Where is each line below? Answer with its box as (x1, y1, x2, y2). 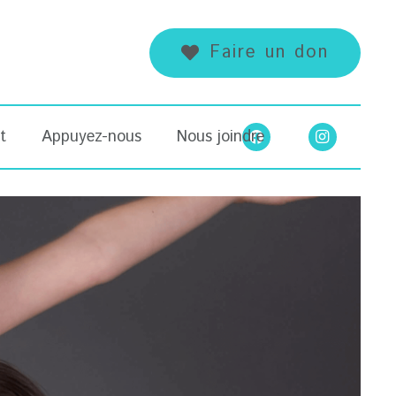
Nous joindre (176, 126, 264, 148)
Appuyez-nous (41, 126, 141, 148)
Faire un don (209, 40, 329, 65)
